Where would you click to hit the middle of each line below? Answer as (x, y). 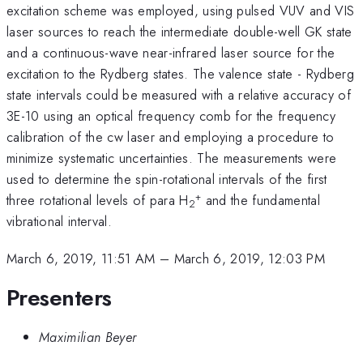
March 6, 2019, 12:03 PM (250, 259)
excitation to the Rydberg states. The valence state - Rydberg (180, 73)
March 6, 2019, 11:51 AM (81, 259)
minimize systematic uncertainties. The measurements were (172, 158)
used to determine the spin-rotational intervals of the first (167, 179)
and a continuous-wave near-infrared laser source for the (171, 52)
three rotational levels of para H (98, 200)
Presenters (59, 297)
